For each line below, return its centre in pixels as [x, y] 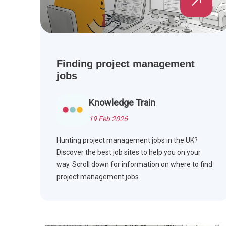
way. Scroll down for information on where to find [134, 165]
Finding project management [126, 64]
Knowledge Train [122, 103]
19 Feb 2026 [108, 119]
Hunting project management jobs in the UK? [127, 140]
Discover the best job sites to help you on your [129, 153]
